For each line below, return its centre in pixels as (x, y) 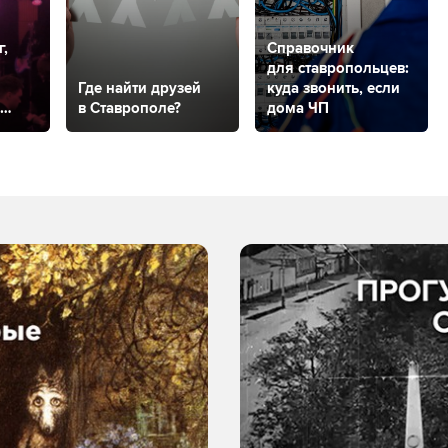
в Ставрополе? (129, 108)
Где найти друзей (139, 88)
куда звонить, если (333, 88)
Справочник (310, 48)
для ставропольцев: (338, 68)
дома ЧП (298, 108)
